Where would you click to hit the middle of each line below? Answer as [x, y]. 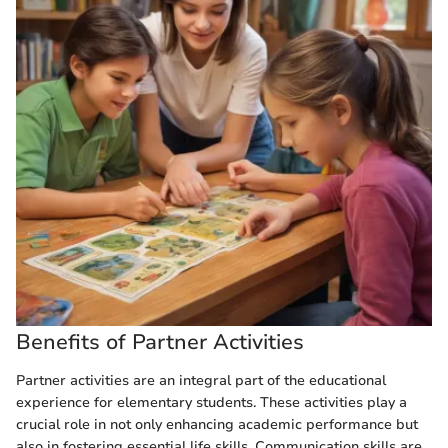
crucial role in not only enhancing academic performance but [217, 424]
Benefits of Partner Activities [160, 342]
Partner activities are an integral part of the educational [201, 380]
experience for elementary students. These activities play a [211, 402]
